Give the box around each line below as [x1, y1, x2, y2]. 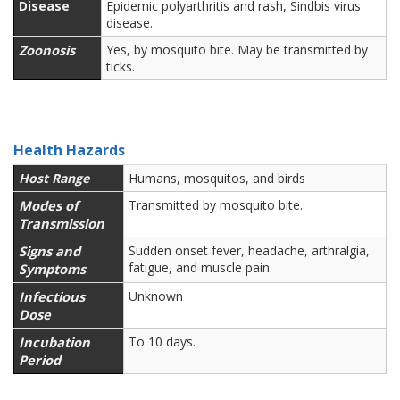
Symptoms [19, 260, 89, 278]
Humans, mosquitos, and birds [129, 170, 305, 187]
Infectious [19, 287, 85, 305]
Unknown [129, 287, 183, 304]
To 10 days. [129, 333, 196, 350]
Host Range [19, 170, 89, 187]
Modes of [19, 196, 79, 214]
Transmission [19, 214, 108, 232]
